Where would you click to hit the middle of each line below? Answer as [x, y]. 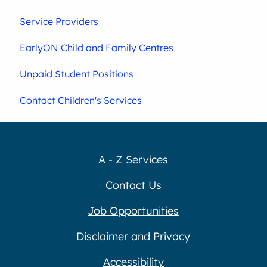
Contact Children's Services [81, 100]
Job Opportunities [133, 211]
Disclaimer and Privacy [133, 237]
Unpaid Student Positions [77, 74]
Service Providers [59, 21]
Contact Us [133, 185]
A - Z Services [133, 160]
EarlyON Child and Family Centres [97, 47]
